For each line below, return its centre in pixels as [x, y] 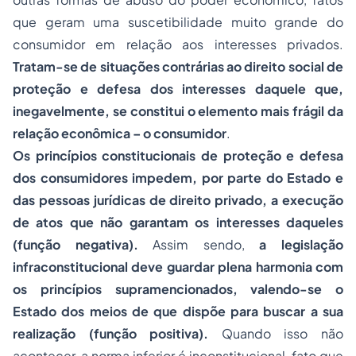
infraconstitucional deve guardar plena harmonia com [178, 267]
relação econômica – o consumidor [120, 133]
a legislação [302, 244]
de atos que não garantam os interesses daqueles [178, 222]
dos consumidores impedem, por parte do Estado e [178, 178]
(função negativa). [75, 244]
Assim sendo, [199, 244]
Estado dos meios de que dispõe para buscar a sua [178, 311]
